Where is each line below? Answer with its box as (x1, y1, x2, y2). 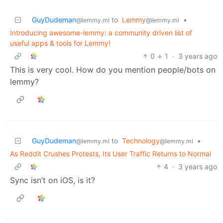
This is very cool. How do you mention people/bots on (10, 64, 216, 75)
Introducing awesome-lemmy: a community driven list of (10, 28, 192, 37)
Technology (122, 136, 160, 145)
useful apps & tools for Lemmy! (10, 38, 111, 47)
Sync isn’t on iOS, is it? (10, 175, 95, 185)
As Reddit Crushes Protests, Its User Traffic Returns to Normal (10, 149, 211, 158)
